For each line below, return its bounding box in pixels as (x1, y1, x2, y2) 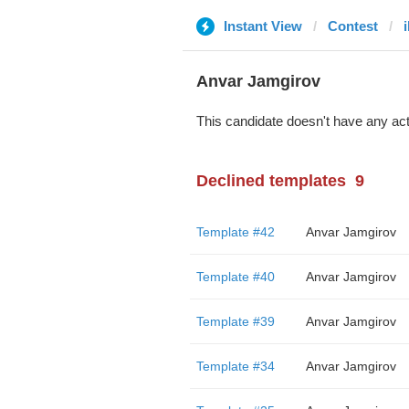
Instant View (223, 18, 302, 34)
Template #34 (195, 359, 275, 373)
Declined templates (195, 172, 346, 190)
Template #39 (195, 314, 275, 329)
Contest (327, 18, 378, 34)
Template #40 (195, 269, 275, 284)
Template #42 (195, 225, 275, 239)
